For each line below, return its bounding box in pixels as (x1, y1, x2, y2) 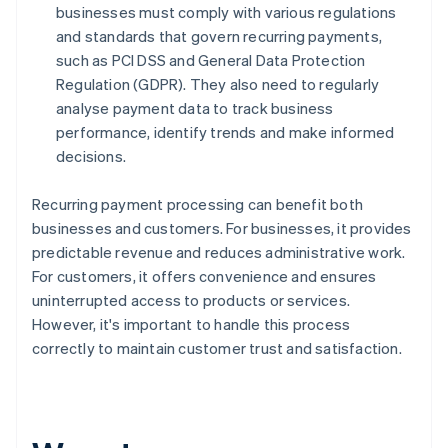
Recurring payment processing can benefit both (32, 194, 364, 215)
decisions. (56, 146, 126, 167)
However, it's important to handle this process (32, 314, 351, 335)
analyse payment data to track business (56, 98, 334, 119)
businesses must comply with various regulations (56, 2, 397, 23)
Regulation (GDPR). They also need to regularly (56, 74, 380, 95)
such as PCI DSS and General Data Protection (56, 50, 366, 71)
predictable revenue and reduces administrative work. (32, 242, 406, 263)
